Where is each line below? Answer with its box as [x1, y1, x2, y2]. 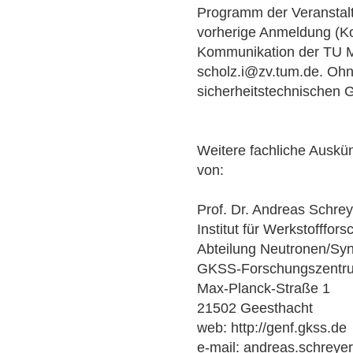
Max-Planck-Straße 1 [197, 280, 331, 296]
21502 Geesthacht [197, 299, 314, 316]
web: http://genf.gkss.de [197, 319, 347, 336]
